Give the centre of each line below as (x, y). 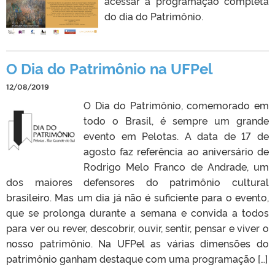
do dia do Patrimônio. (154, 16)
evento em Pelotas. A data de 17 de (176, 135)
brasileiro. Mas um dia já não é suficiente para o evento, (137, 197)
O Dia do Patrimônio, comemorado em (176, 105)
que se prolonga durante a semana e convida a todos (137, 212)
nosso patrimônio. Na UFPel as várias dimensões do (137, 243)
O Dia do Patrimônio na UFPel (110, 68)
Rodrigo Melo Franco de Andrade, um (176, 166)
